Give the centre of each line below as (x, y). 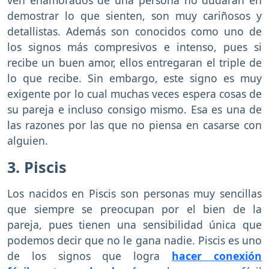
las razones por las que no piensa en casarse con (134, 125)
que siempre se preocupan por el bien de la (134, 209)
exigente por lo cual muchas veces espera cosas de (134, 93)
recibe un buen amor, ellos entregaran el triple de (134, 62)
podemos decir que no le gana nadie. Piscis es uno (134, 240)
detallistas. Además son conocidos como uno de (134, 31)
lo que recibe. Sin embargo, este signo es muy (134, 78)
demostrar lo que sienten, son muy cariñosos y (134, 15)
